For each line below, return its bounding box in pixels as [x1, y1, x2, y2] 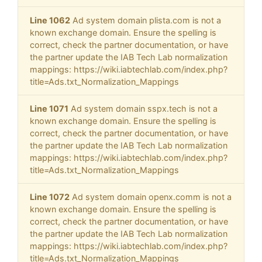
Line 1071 [30, 104, 68, 114]
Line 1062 [30, 15, 70, 26]
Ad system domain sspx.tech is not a [68, 104, 218, 114]
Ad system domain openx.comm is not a [70, 192, 232, 202]
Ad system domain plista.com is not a [70, 15, 221, 26]
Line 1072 [30, 192, 70, 202]
